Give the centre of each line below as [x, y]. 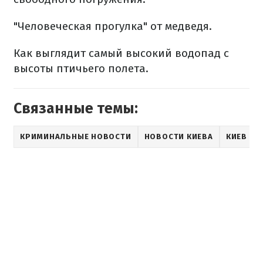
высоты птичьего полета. [81, 69]
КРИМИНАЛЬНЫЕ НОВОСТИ [76, 137]
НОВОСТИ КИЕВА [178, 137]
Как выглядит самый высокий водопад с [121, 53]
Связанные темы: [76, 109]
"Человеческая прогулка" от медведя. [113, 26]
